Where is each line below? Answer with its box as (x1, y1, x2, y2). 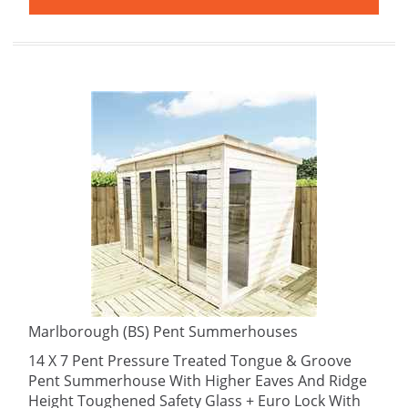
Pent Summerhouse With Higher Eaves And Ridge (28, 371, 367, 391)
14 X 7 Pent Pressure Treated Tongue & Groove (28, 351, 352, 371)
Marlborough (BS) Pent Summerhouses (28, 321, 298, 342)
